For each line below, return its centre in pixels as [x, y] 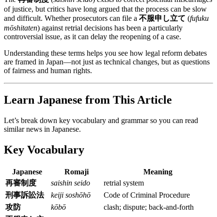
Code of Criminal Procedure [147, 195]
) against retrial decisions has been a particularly [110, 28]
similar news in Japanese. [42, 129]
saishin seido [70, 183]
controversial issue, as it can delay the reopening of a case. [93, 37]
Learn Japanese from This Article [88, 100]
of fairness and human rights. [48, 71]
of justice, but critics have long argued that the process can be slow [105, 9]
